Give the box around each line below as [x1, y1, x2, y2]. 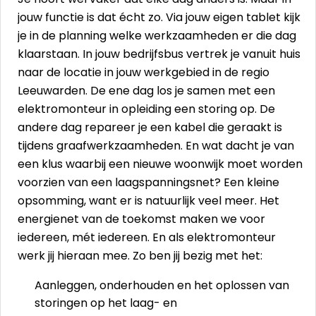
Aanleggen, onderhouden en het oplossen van [35, 277, 289, 293]
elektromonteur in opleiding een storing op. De [18, 101, 275, 117]
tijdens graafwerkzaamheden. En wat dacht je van [18, 138, 294, 154]
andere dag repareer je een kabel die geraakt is [18, 119, 282, 135]
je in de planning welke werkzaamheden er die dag [18, 28, 296, 44]
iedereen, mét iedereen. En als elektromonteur [18, 229, 276, 245]
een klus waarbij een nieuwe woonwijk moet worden [18, 156, 303, 172]
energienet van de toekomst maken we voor [18, 211, 265, 227]
